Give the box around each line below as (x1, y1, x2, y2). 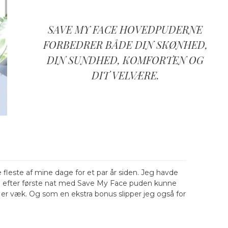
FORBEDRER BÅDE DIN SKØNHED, (43, 38, 208, 52)
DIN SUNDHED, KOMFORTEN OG (47, 53, 204, 67)
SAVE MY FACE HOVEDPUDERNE (48, 22, 203, 37)
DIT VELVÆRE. (91, 68, 159, 82)
